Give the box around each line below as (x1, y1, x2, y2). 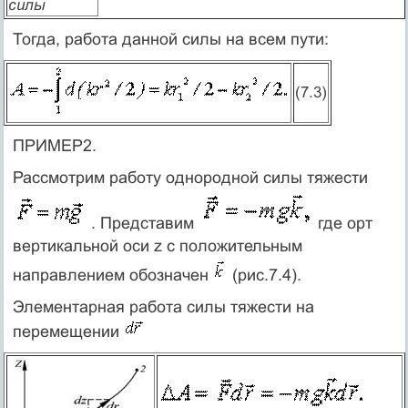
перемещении (12, 321, 124, 341)
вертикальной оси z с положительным (12, 236, 302, 255)
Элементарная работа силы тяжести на (12, 297, 314, 316)
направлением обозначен (12, 265, 213, 284)
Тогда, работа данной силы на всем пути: (12, 29, 329, 48)
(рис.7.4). (227, 265, 301, 284)
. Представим (86, 213, 199, 232)
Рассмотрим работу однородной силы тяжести (12, 168, 368, 187)
